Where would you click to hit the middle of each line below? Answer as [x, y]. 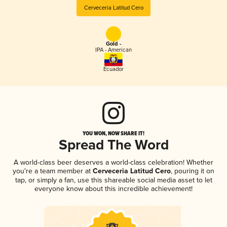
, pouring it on [193, 171]
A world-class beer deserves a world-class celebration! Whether [113, 162]
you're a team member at [52, 171]
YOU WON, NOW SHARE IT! [113, 133]
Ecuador [113, 69]
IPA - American [113, 50]
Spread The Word [113, 145]
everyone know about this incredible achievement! [113, 188]
